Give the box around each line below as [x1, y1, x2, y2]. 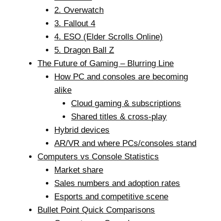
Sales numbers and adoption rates [54, 178, 181, 188]
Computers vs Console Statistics [37, 151, 159, 161]
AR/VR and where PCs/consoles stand [54, 138, 197, 148]
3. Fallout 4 [54, 18, 96, 28]
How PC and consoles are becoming [54, 72, 188, 81]
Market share [54, 165, 104, 175]
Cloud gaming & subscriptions [71, 98, 182, 108]
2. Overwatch [54, 5, 104, 15]
